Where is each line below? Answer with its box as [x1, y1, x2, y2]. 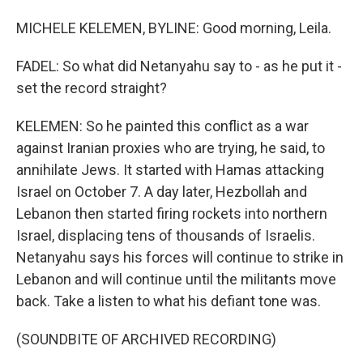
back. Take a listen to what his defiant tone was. [16, 293, 321, 310]
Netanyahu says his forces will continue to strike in [16, 249, 344, 266]
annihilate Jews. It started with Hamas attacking [16, 161, 324, 178]
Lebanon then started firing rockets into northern [16, 205, 327, 222]
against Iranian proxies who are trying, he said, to [16, 139, 325, 156]
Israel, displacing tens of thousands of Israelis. [16, 227, 315, 244]
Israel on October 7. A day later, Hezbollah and [16, 183, 307, 200]
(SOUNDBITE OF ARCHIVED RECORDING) [16, 331, 276, 348]
